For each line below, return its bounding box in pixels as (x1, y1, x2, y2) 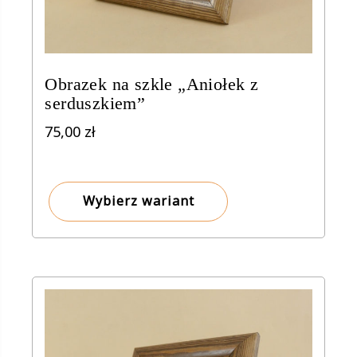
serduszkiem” (45, 92, 146, 113)
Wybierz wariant (82, 191, 194, 210)
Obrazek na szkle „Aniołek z (45, 73, 259, 94)
